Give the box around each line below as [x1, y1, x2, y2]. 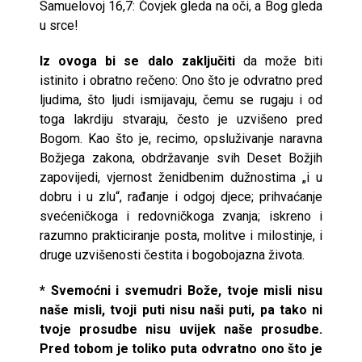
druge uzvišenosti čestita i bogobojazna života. [40, 246, 305, 263]
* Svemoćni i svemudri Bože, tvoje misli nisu [40, 282, 322, 298]
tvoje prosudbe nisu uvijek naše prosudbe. [40, 321, 322, 337]
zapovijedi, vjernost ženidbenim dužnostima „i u [40, 169, 322, 185]
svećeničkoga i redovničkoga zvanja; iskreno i [40, 208, 322, 224]
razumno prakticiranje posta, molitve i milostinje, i [40, 227, 322, 243]
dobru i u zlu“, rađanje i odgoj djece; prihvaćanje [40, 188, 322, 204]
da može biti [234, 53, 322, 69]
